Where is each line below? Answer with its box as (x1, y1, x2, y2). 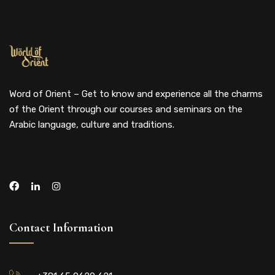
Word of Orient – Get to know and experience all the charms (9, 88, 263, 100)
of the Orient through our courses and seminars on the (9, 104, 242, 115)
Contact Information (9, 220, 114, 236)
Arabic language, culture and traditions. (9, 119, 174, 131)
